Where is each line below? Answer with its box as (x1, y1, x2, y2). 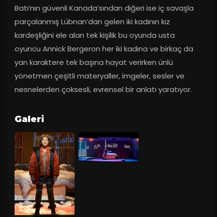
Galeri (14, 114, 44, 125)
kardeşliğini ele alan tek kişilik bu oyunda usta (14, 30, 175, 41)
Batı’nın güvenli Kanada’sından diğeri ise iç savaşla (14, 3, 194, 14)
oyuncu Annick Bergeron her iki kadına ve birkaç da (14, 44, 193, 54)
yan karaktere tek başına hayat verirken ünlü (14, 57, 173, 68)
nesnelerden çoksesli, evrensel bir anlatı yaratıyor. (14, 84, 192, 95)
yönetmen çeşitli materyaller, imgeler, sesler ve (14, 71, 185, 81)
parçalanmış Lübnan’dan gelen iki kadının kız (14, 16, 170, 27)
